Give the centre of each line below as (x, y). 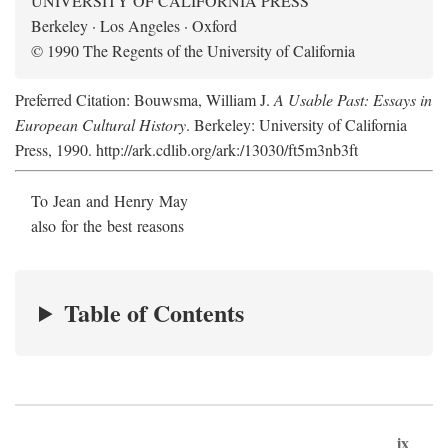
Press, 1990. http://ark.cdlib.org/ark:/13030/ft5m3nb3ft (186, 149)
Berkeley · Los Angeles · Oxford (134, 25)
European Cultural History (100, 124)
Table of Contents (154, 312)
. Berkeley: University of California (296, 124)
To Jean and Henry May (109, 200)
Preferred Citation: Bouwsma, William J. (144, 99)
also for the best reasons (107, 225)
